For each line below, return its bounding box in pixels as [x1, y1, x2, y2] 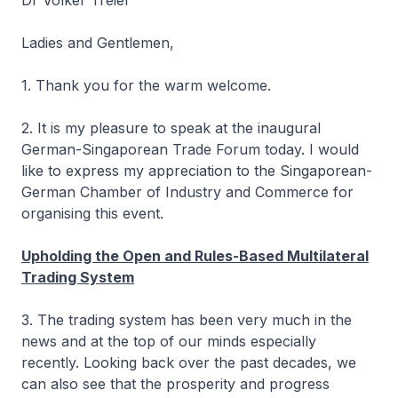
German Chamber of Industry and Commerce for [21, 183, 354, 201]
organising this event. [21, 204, 168, 222]
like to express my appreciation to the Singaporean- [21, 162, 372, 179]
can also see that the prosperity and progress [21, 375, 330, 393]
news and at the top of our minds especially [21, 332, 316, 350]
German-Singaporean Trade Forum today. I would [21, 140, 359, 158]
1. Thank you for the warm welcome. [21, 76, 275, 94]
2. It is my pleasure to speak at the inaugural [21, 119, 321, 137]
